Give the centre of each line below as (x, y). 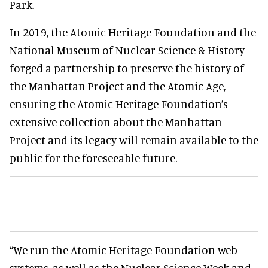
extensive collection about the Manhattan (116, 121)
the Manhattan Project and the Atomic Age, (118, 86)
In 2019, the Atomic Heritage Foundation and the (133, 32)
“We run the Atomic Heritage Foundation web (124, 249)
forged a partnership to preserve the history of (127, 68)
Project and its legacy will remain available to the (134, 139)
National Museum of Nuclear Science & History (127, 50)
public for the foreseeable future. (93, 157)
